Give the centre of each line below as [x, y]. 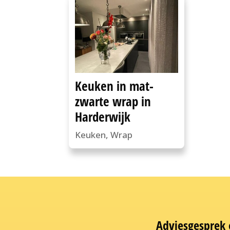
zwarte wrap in [113, 101]
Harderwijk [103, 117]
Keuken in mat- [114, 86]
